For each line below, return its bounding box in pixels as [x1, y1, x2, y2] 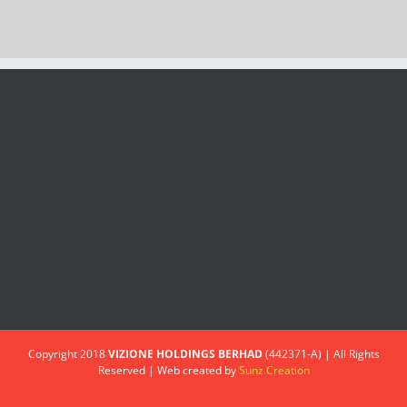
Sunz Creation [238, 362, 310, 378]
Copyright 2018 [27, 346, 108, 362]
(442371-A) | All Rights [262, 346, 380, 362]
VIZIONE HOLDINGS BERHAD [107, 346, 263, 362]
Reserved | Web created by [97, 362, 239, 378]
